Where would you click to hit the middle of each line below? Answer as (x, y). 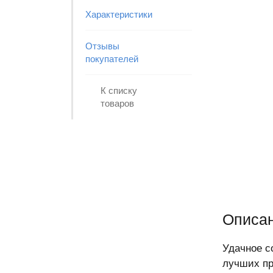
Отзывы (102, 46)
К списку (119, 90)
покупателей (112, 59)
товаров (117, 103)
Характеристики (119, 14)
